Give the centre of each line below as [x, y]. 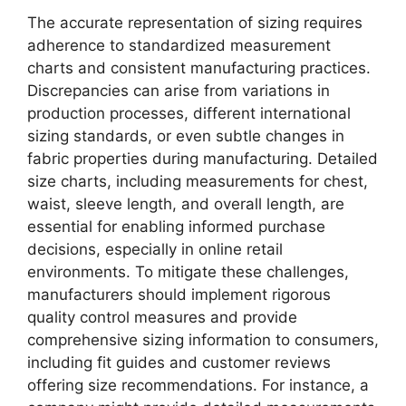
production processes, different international [189, 113]
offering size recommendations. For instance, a [198, 385]
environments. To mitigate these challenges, [188, 272]
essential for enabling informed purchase [176, 227]
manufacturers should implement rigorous [179, 295]
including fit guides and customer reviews [179, 362]
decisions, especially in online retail [155, 249]
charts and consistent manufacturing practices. [199, 68]
